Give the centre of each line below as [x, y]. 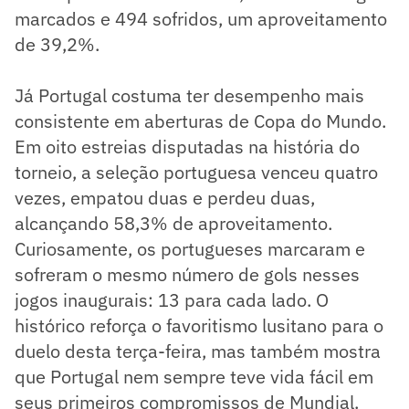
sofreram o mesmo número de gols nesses [187, 275]
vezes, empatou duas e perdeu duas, [165, 198]
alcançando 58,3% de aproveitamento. [173, 224]
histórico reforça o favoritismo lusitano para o [199, 326]
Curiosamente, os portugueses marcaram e [190, 249]
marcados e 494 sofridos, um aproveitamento [201, 19]
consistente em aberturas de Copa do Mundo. [200, 121]
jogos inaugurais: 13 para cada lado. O [172, 300]
